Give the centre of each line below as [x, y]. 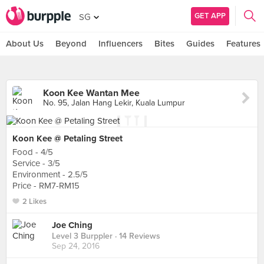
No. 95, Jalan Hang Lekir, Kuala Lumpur [114, 103]
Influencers [121, 44]
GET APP [210, 16]
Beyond [71, 44]
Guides [200, 44]
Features [243, 44]
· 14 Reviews [136, 236]
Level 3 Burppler [82, 236]
